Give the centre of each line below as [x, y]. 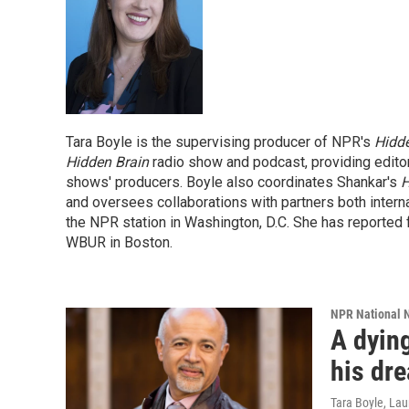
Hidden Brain [107, 162]
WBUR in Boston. [119, 242]
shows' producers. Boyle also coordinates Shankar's [233, 182]
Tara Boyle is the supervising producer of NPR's [220, 142]
